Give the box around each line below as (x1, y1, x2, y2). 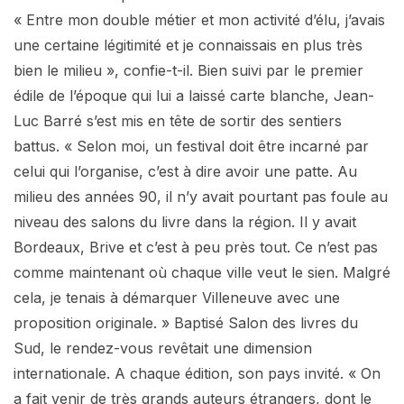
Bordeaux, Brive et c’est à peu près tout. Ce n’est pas (14, 238, 378, 257)
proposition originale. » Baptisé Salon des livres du (14, 314, 358, 333)
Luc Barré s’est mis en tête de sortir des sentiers (14, 112, 342, 131)
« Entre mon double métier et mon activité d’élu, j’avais (14, 11, 385, 30)
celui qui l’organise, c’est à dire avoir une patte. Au (14, 162, 357, 181)
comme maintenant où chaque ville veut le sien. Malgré (14, 263, 390, 282)
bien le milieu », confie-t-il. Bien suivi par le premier (14, 61, 363, 80)
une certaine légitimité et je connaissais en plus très (14, 36, 363, 55)
